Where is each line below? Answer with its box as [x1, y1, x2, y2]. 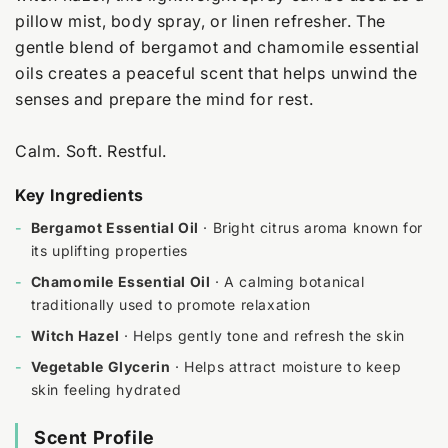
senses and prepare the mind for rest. [15, 89, 314, 110]
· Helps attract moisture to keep [170, 358, 402, 376]
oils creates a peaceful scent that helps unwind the [15, 63, 418, 84]
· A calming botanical [210, 273, 365, 291]
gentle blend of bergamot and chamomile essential [15, 37, 420, 58]
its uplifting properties [30, 242, 189, 260]
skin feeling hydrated [30, 381, 182, 399]
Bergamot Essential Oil [30, 219, 199, 237]
